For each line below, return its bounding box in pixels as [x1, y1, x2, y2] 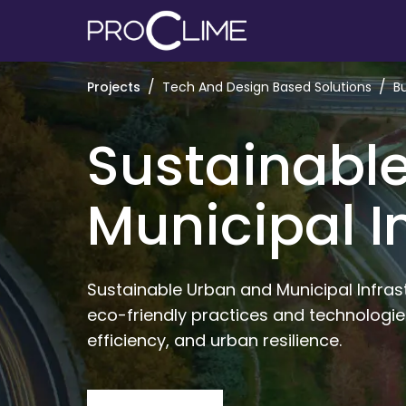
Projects [87, 78, 140, 96]
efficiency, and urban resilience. [87, 329, 346, 352]
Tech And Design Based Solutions [162, 78, 372, 96]
